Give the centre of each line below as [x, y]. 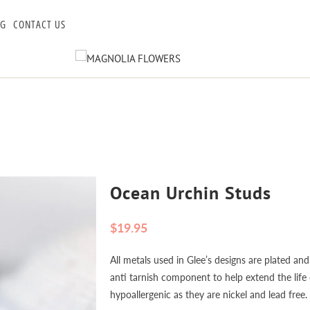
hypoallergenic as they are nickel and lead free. [209, 294]
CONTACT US [39, 24]
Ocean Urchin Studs [191, 192]
